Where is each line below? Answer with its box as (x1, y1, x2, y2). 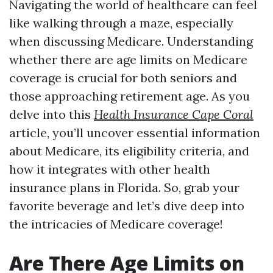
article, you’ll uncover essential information (9, 125, 260, 140)
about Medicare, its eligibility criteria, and (9, 143, 249, 158)
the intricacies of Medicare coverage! (9, 216, 223, 232)
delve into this (9, 107, 94, 122)
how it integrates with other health (9, 161, 210, 177)
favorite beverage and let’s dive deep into (9, 198, 244, 213)
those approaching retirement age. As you (9, 88, 250, 104)
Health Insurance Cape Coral (94, 107, 253, 122)
